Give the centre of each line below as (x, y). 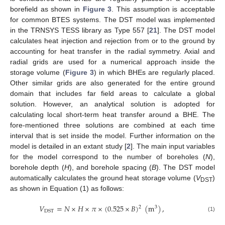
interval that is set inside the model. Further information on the (113, 136)
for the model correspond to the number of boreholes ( (108, 157)
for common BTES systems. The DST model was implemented (113, 20)
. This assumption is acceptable (163, 9)
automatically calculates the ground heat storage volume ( (103, 178)
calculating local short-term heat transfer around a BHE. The (113, 115)
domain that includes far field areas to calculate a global (113, 94)
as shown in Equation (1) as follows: (67, 189)
